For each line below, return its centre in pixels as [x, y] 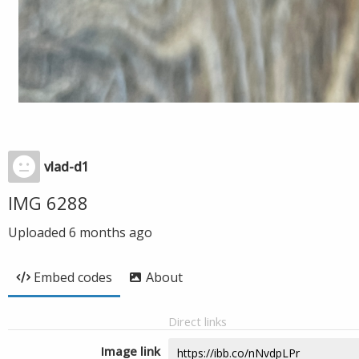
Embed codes [73, 277]
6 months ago [111, 232]
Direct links [198, 321]
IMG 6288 [48, 203]
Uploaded [38, 232]
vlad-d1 [67, 167]
